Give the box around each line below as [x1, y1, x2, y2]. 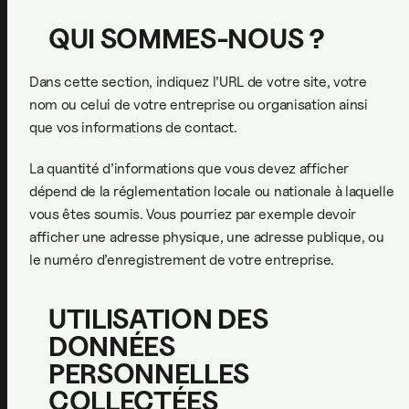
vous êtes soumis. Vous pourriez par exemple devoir [29, 204, 356, 223]
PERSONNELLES [48, 357, 250, 390]
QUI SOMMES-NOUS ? [48, 21, 325, 55]
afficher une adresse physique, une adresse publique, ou [29, 227, 384, 246]
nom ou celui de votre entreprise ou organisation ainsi [29, 95, 368, 113]
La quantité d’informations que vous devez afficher [29, 159, 349, 177]
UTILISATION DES [48, 302, 268, 335]
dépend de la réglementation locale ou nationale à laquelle [29, 182, 394, 200]
